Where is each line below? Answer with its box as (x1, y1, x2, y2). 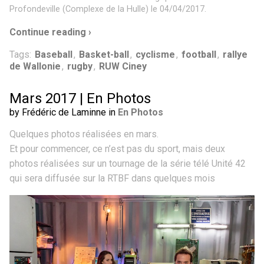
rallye (223, 48, 247, 60)
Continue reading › (9, 26, 91, 38)
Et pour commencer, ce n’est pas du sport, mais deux (9, 143, 225, 154)
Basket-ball (79, 48, 129, 60)
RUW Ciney (99, 60, 147, 72)
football (181, 48, 216, 60)
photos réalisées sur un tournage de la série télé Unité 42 (9, 157, 246, 169)
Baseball (35, 48, 72, 60)
